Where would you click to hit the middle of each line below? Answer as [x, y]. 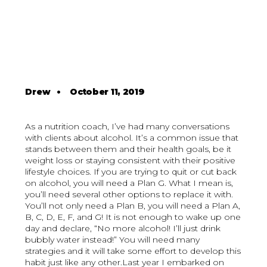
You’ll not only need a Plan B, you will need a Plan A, [133, 206]
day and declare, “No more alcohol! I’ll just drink [123, 229]
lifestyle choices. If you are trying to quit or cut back [131, 172]
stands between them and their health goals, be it [128, 149]
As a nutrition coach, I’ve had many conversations [128, 127]
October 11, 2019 [107, 92]
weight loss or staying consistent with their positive [131, 161]
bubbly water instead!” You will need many [113, 240]
